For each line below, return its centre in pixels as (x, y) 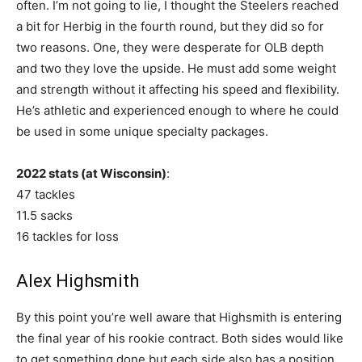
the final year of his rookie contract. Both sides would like (180, 339)
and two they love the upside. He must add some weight (176, 69)
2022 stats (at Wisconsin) (91, 174)
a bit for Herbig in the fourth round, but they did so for (170, 27)
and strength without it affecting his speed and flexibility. (178, 90)
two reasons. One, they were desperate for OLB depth (170, 48)
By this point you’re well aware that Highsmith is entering (179, 318)
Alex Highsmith (78, 281)
